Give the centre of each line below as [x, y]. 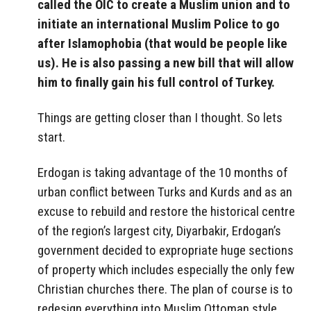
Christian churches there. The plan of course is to [165, 289]
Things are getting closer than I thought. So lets [160, 118]
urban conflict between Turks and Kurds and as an [165, 192]
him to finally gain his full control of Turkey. [156, 83]
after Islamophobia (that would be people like [162, 44]
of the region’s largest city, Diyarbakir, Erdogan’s [159, 230]
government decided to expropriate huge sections [166, 250]
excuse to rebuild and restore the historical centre [166, 211]
